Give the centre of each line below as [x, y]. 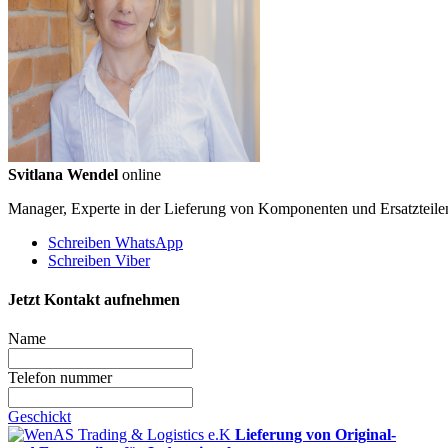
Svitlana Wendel [63, 174]
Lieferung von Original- [315, 435]
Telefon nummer [60, 378]
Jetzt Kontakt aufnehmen [94, 300]
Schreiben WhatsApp [115, 242]
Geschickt [39, 417]
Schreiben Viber [99, 260]
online [141, 174]
